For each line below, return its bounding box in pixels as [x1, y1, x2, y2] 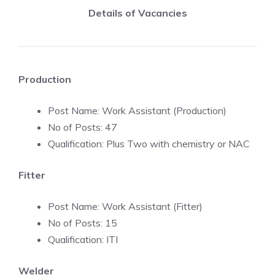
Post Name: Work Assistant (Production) [48, 104, 227, 117]
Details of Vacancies [88, 7, 187, 19]
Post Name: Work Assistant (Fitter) [48, 200, 203, 212]
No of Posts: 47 [48, 121, 117, 133]
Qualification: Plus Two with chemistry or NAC [48, 137, 250, 150]
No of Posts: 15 [48, 217, 117, 229]
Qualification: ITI [48, 233, 118, 246]
